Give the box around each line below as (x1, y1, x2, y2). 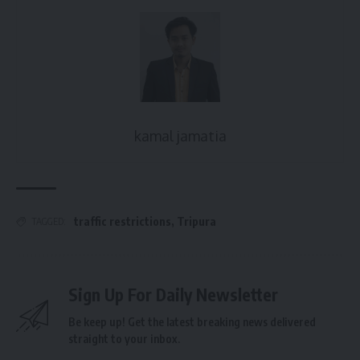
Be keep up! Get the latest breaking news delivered (68, 315, 316, 329)
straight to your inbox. (68, 332, 180, 346)
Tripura (177, 215, 216, 229)
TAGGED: (31, 215, 66, 228)
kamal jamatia (133, 127, 227, 145)
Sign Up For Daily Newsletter (68, 284, 278, 306)
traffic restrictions (74, 215, 171, 229)
